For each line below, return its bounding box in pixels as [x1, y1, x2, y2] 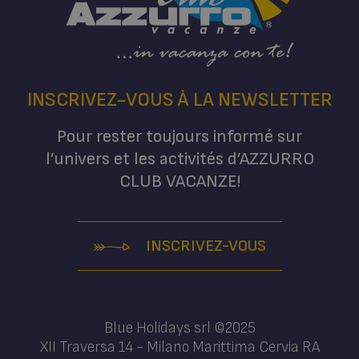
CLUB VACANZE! [119, 170, 240, 192]
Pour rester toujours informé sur [57, 125, 302, 147]
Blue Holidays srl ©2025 [103, 318, 256, 337]
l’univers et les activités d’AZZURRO [45, 147, 314, 170]
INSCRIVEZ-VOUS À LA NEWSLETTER [26, 87, 333, 111]
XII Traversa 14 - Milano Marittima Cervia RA [39, 337, 320, 357]
